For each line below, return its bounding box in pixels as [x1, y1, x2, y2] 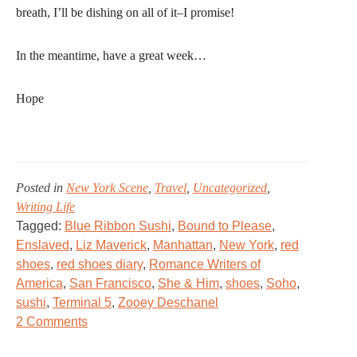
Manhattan [153, 238, 213, 253]
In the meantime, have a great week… [16, 49, 206, 63]
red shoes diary [57, 257, 143, 272]
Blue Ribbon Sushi [65, 219, 171, 233]
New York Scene [66, 181, 148, 195]
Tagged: [16, 219, 65, 233]
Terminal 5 [53, 296, 112, 310]
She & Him [158, 277, 219, 291]
